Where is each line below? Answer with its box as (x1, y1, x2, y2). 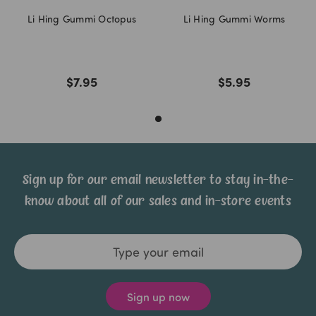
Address (14, 250, 53, 265)
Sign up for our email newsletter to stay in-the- (23, 172, 293, 188)
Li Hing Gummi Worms (183, 11, 286, 25)
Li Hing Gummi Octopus (27, 11, 137, 25)
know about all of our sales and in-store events (25, 193, 291, 209)
